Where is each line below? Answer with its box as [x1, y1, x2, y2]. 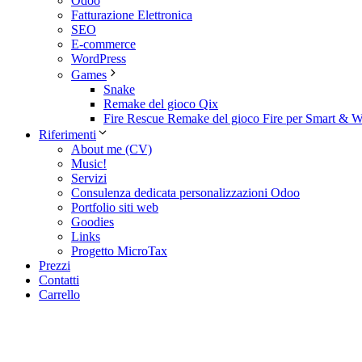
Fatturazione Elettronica [71, 7, 192, 22]
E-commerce [71, 36, 136, 51]
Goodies [71, 214, 114, 229]
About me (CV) [71, 141, 152, 156]
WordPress [71, 51, 126, 65]
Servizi [71, 170, 107, 185]
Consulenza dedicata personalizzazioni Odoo [71, 185, 300, 200]
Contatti [39, 272, 79, 287]
